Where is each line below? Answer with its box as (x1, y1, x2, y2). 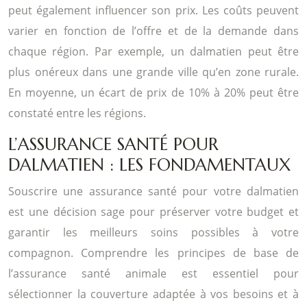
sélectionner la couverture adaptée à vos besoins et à (8, 286, 299, 302)
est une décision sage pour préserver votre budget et (8, 204, 299, 219)
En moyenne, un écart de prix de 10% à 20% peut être (8, 84, 299, 100)
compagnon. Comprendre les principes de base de (8, 245, 299, 260)
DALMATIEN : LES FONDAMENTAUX (8, 153, 291, 175)
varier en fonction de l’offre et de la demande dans (8, 23, 299, 38)
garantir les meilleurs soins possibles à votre (8, 224, 299, 240)
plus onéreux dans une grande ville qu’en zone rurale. (8, 64, 299, 79)
